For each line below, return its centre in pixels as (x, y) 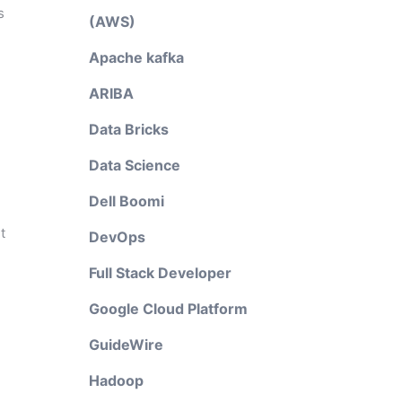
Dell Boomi (126, 201)
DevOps (117, 237)
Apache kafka (136, 57)
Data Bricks (128, 129)
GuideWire (126, 345)
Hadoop (116, 380)
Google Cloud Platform (168, 309)
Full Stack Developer (160, 273)
